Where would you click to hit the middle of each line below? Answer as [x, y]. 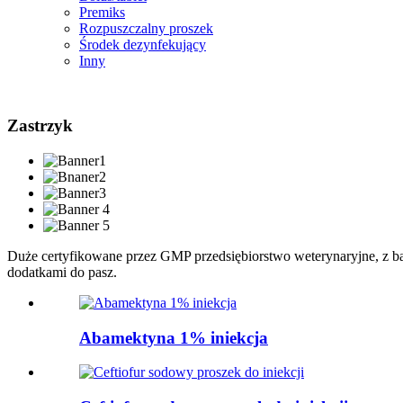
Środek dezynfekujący [143, 44]
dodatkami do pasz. [62, 272]
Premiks [102, 12]
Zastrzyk [40, 126]
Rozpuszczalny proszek [146, 28]
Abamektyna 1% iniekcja [174, 337]
